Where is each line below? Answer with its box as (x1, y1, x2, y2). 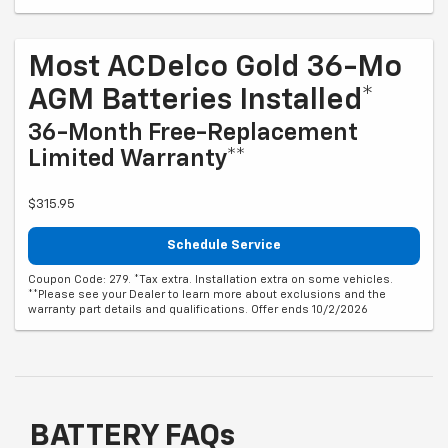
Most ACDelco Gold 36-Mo (28, 53, 402, 84)
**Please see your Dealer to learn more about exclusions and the (28, 288, 386, 300)
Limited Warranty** (28, 147, 246, 172)
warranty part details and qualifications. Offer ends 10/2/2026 (28, 303, 368, 315)
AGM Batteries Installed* (28, 86, 374, 117)
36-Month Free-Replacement (28, 121, 358, 146)
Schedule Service (167, 239, 281, 253)
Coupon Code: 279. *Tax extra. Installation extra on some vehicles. (28, 273, 393, 285)
